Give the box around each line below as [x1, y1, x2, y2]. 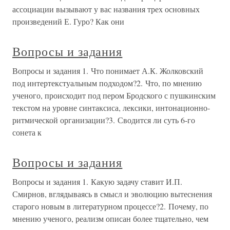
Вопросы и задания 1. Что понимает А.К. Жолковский [12, 65, 203, 76]
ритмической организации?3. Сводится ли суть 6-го [12, 114, 195, 125]
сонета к [12, 127, 42, 138]
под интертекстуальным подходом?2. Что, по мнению [12, 78, 202, 88]
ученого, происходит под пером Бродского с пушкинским [12, 90, 216, 101]
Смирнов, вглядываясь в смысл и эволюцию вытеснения [12, 188, 212, 199]
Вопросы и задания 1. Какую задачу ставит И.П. [12, 176, 182, 187]
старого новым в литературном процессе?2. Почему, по [12, 201, 208, 212]
